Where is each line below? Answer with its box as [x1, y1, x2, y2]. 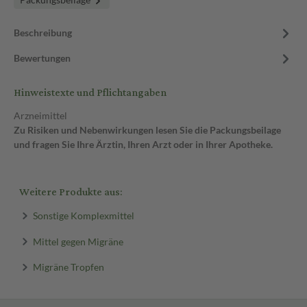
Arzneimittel [14, 110, 67, 121]
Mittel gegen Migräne [32, 235, 123, 247]
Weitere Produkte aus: [19, 182, 122, 202]
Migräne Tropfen [32, 260, 104, 273]
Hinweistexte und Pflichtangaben [14, 83, 167, 103]
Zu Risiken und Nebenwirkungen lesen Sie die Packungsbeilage [14, 124, 281, 136]
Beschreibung [14, 27, 72, 38]
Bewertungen [14, 52, 71, 64]
